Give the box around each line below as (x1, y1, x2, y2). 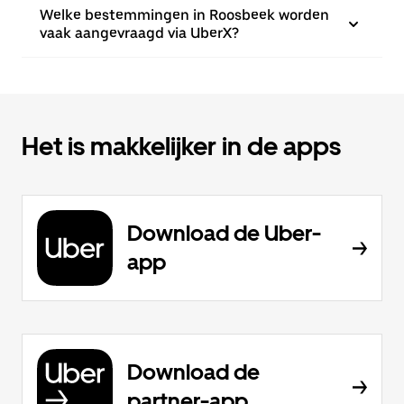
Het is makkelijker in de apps (22, 131, 341, 161)
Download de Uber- (127, 220, 321, 246)
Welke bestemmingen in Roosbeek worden (40, 6, 329, 23)
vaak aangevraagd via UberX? (40, 24, 239, 41)
